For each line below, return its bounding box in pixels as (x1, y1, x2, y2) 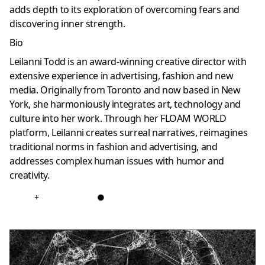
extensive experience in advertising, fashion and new (9, 69, 234, 83)
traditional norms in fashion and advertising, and (9, 140, 218, 154)
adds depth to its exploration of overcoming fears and (9, 3, 240, 17)
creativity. (9, 169, 50, 182)
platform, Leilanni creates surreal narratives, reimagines (9, 126, 248, 140)
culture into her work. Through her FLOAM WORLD (9, 112, 227, 125)
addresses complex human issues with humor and (9, 154, 225, 168)
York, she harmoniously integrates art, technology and (9, 98, 241, 111)
